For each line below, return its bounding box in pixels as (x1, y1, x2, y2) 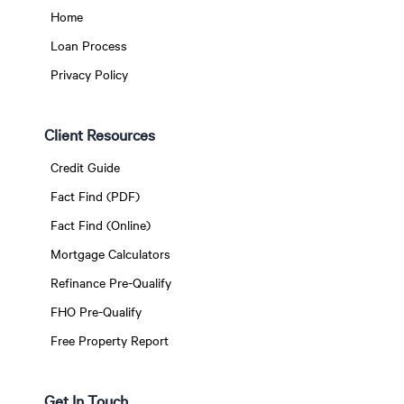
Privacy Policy (50, 66, 128, 84)
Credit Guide (50, 159, 120, 177)
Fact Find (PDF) (50, 188, 140, 206)
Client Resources (43, 124, 155, 146)
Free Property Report (50, 332, 169, 350)
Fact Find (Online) (50, 216, 151, 234)
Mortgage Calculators (50, 245, 170, 263)
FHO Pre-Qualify (50, 303, 142, 321)
